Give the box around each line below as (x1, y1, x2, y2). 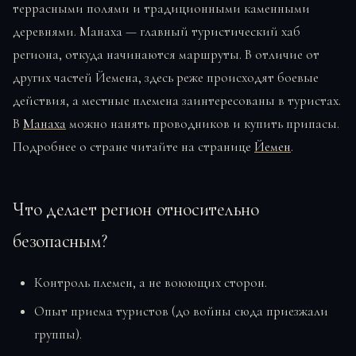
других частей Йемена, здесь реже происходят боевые (13, 68, 319, 86)
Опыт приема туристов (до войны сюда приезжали (34, 302, 329, 319)
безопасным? (13, 229, 107, 253)
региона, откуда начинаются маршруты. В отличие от (13, 45, 319, 63)
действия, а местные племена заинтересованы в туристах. (13, 91, 341, 109)
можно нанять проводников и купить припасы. (66, 114, 339, 132)
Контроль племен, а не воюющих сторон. (34, 273, 268, 291)
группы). (34, 325, 83, 342)
